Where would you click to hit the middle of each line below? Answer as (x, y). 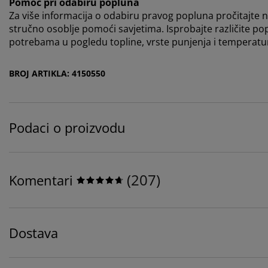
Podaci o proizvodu (67, 128)
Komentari (41, 180)
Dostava (33, 233)
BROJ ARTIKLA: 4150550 (57, 74)
